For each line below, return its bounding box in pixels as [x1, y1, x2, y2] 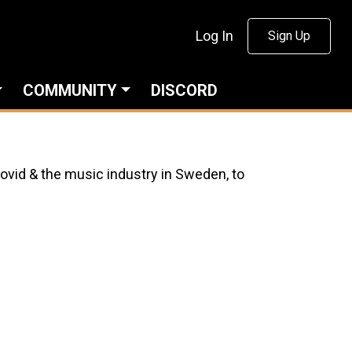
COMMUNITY [22, 81, 117, 100]
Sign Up [268, 27, 310, 43]
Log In [195, 27, 233, 44]
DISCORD [150, 81, 218, 100]
